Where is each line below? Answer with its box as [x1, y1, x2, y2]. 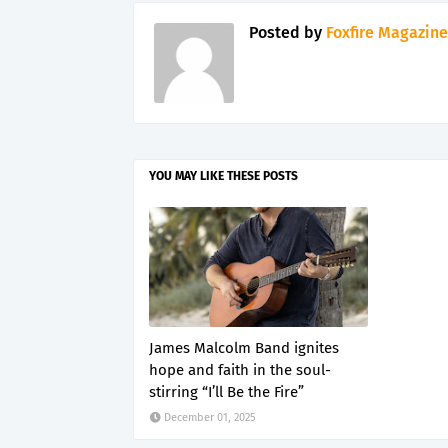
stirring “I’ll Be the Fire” [149, 383, 304, 401]
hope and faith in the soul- [149, 361, 331, 379]
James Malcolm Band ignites [149, 339, 339, 357]
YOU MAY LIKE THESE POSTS [149, 169, 298, 183]
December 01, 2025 [164, 411, 256, 424]
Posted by [249, 23, 322, 42]
